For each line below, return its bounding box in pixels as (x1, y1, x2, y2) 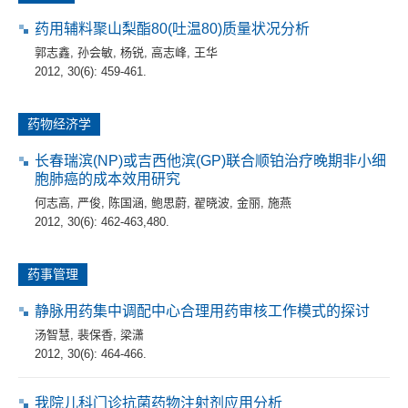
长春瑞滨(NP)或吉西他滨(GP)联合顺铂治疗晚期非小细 (35, 152, 386, 168)
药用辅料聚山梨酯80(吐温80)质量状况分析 (35, 20, 310, 36)
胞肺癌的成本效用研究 (35, 170, 180, 187)
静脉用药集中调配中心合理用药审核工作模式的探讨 (35, 302, 370, 319)
